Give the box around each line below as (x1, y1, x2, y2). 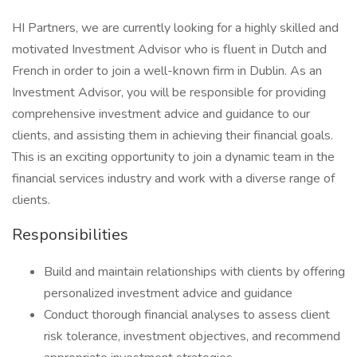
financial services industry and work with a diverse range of (12, 170, 335, 187)
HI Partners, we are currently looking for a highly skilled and (12, 19, 339, 37)
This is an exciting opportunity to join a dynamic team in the (12, 148, 335, 166)
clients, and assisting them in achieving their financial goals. (12, 127, 333, 144)
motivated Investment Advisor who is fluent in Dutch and (12, 41, 327, 58)
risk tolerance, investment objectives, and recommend (44, 328, 340, 345)
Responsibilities (12, 224, 128, 245)
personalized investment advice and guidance (44, 284, 292, 302)
